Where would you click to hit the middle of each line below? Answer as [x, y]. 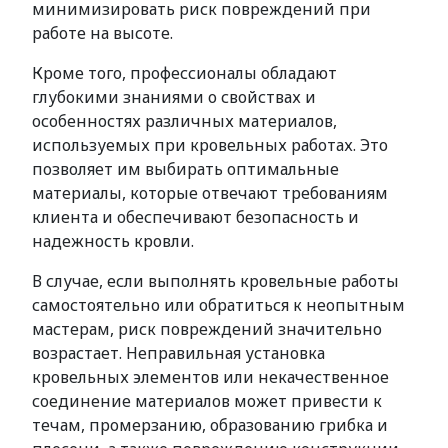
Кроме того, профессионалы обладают [184, 73]
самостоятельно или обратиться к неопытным [218, 305]
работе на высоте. [102, 33]
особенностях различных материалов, [184, 121]
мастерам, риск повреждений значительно [207, 329]
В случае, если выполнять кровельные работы [215, 281]
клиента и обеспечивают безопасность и [195, 217]
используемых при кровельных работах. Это [210, 145]
